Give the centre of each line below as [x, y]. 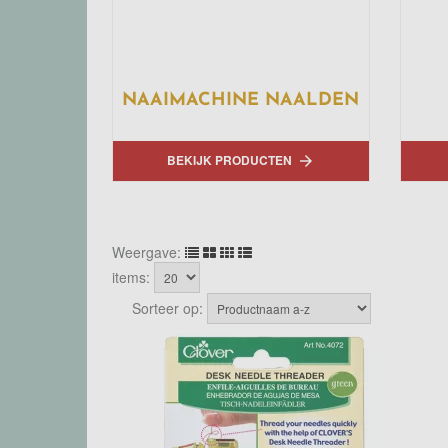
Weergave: [146, 252]
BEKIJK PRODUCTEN [229, 160]
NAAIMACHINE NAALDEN [241, 101]
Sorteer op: [167, 308]
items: [131, 277]
